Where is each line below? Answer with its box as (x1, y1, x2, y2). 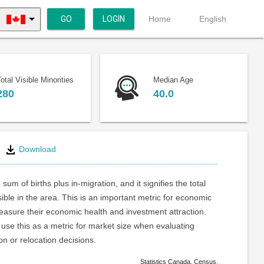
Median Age (153, 75, 193, 85)
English (199, 14, 226, 24)
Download (16, 144, 56, 154)
